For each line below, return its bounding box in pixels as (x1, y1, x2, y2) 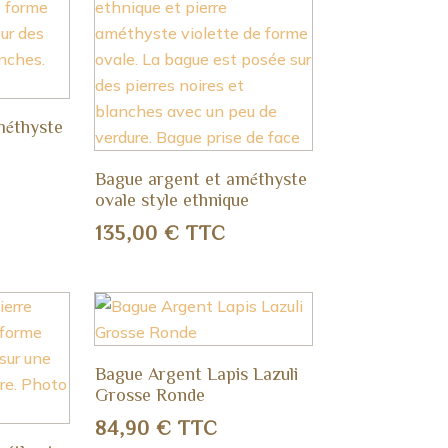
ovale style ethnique (95, 189, 250, 208)
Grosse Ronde (95, 384, 206, 403)
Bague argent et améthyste (95, 168, 308, 187)
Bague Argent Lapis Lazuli (95, 363, 299, 382)
